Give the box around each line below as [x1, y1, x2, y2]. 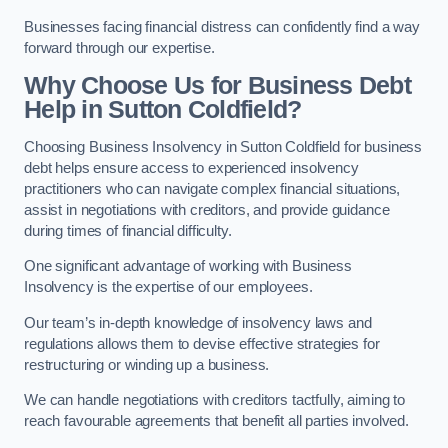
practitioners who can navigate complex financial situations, [24, 180, 401, 197]
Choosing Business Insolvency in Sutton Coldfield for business [24, 138, 423, 155]
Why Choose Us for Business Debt [24, 71, 411, 99]
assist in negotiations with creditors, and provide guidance [24, 201, 390, 218]
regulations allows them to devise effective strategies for [24, 335, 380, 352]
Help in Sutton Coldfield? [24, 95, 302, 123]
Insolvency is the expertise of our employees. [24, 279, 317, 296]
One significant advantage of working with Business [24, 258, 352, 275]
